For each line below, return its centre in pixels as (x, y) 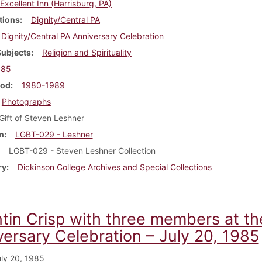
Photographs (26, 101)
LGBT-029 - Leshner (54, 134)
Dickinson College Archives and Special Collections (114, 167)
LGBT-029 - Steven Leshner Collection (82, 150)
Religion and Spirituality (87, 52)
